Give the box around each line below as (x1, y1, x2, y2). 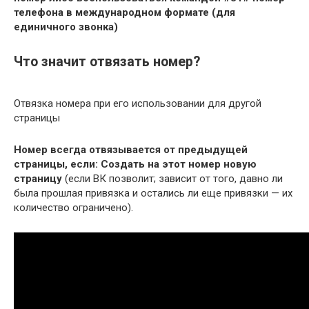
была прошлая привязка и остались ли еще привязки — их (14, 187, 292, 200)
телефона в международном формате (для (14, 6, 235, 19)
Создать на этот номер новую (101, 158, 257, 171)
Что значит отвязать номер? (14, 54, 200, 70)
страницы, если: (14, 158, 98, 171)
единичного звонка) (14, 21, 118, 34)
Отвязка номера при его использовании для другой (14, 97, 261, 110)
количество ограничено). (14, 201, 133, 215)
